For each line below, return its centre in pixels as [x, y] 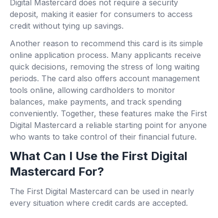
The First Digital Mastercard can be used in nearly [102, 191]
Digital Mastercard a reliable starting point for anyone [108, 125]
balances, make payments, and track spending [96, 102]
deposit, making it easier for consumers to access [101, 14]
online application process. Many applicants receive [105, 55]
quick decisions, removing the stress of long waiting [105, 67]
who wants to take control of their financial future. [103, 137]
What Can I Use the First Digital [99, 156]
